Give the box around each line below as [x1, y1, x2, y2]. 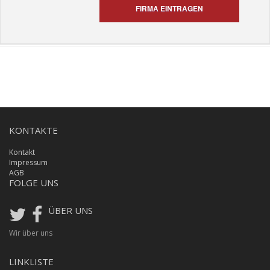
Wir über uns [9, 228, 52, 238]
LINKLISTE [9, 256, 54, 268]
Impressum [9, 157, 48, 168]
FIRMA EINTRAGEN [136, 3, 203, 14]
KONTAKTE [9, 124, 58, 136]
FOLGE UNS [9, 177, 58, 189]
